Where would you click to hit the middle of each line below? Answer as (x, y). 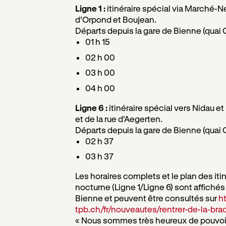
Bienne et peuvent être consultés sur (147, 198)
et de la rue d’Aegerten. (119, 119)
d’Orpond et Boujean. (116, 19)
